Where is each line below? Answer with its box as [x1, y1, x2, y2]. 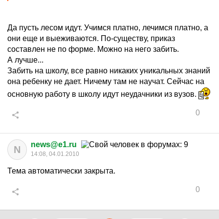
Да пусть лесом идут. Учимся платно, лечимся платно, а [7, 23, 208, 32]
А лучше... [7, 56, 44, 64]
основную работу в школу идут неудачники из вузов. [7, 90, 198, 98]
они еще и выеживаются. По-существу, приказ [7, 34, 175, 43]
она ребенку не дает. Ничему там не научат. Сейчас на [7, 77, 204, 86]
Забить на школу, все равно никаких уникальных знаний [7, 66, 210, 75]
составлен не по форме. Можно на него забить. [7, 45, 179, 53]
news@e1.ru [31, 140, 77, 149]
